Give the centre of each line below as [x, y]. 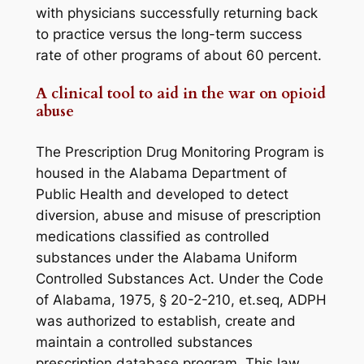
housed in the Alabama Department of [161, 173]
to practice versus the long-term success [169, 34]
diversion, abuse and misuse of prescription [178, 216]
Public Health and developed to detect [162, 195]
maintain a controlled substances [144, 342]
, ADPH [303, 300]
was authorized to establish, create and [165, 321]
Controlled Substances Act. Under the [162, 279]
